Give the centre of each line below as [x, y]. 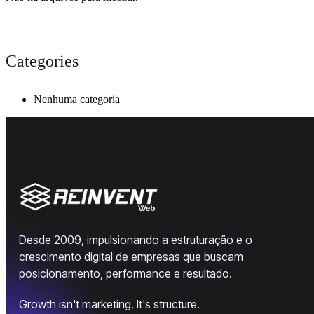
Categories [42, 61]
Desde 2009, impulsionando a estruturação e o [136, 239]
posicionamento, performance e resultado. [125, 273]
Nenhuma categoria [77, 99]
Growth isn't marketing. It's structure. [109, 304]
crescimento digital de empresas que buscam [131, 256]
